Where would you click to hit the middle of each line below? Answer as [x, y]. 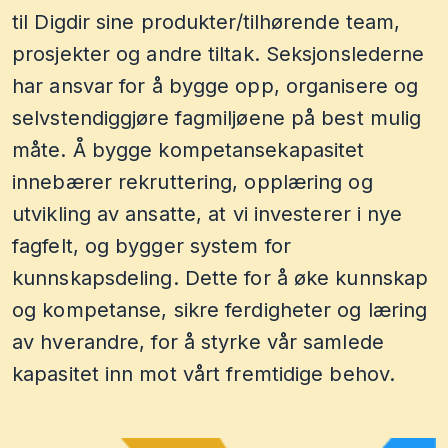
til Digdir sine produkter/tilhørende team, [206, 21]
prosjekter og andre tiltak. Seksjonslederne [218, 53]
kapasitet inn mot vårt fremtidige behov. [204, 373]
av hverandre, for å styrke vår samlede [198, 341]
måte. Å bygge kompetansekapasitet [188, 149]
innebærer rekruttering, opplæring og [192, 181]
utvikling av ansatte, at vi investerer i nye [207, 213]
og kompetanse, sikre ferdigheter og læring [220, 309]
